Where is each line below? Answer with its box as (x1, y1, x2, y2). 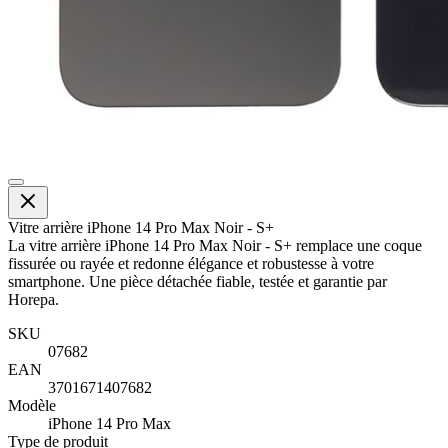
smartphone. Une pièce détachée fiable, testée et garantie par (8, 272, 387, 290)
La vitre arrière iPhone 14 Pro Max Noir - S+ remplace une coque (8, 236, 422, 254)
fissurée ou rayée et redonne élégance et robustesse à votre (8, 254, 374, 272)
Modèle (8, 396, 56, 414)
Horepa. (8, 290, 59, 308)
